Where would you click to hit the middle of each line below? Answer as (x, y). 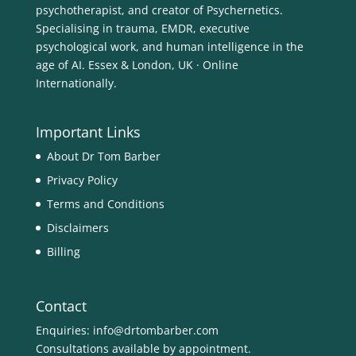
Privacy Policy (82, 180)
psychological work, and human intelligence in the (169, 47)
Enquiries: (64, 331)
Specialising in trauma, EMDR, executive (142, 29)
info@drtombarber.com (155, 331)
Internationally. (76, 83)
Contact (61, 306)
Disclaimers (77, 228)
